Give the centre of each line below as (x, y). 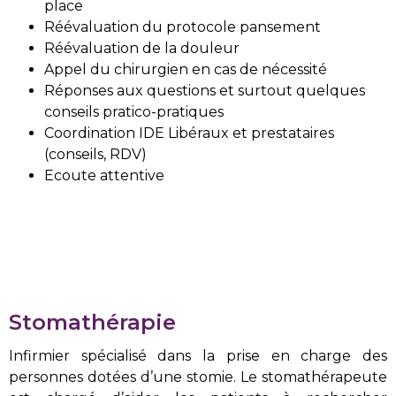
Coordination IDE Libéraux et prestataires (189, 133)
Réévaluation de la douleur (142, 48)
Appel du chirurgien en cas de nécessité (186, 69)
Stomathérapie (92, 322)
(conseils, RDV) (95, 154)
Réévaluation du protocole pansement (183, 27)
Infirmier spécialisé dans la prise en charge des (198, 355)
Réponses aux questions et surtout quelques (205, 90)
